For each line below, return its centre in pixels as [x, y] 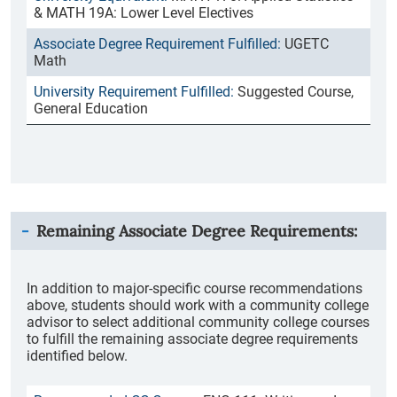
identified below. [77, 356]
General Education [91, 109]
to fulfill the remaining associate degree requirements [192, 339]
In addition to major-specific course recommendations [195, 288]
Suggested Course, [296, 92]
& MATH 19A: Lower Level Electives [144, 13]
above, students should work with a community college [198, 305]
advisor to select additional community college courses [198, 322]
